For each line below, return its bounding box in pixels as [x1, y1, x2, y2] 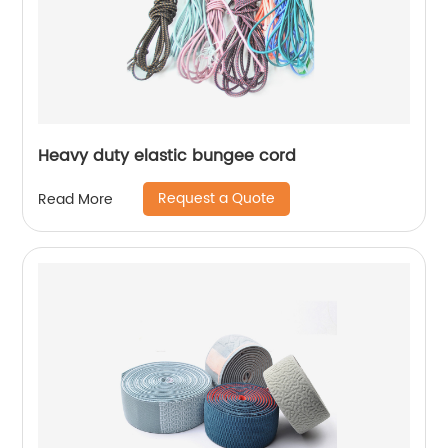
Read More [38, 187, 114, 211]
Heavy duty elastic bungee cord [38, 143, 297, 170]
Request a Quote [158, 187, 276, 211]
